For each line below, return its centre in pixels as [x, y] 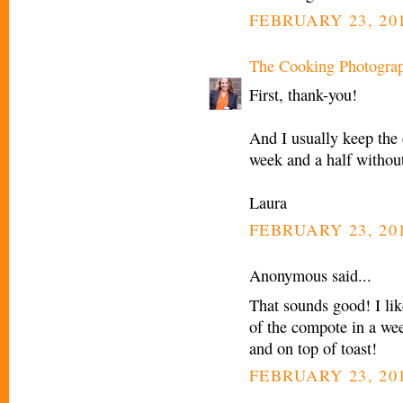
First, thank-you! [303, 95]
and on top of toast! [313, 348]
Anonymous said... [310, 276]
